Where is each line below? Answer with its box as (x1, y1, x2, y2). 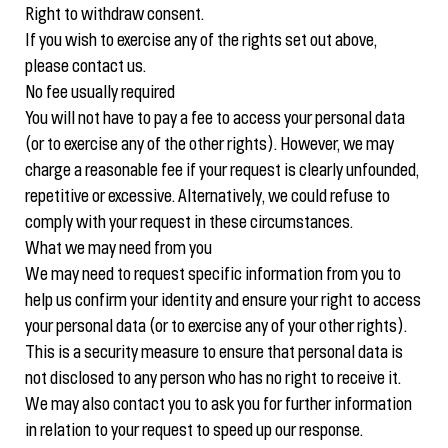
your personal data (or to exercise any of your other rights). (25, 319, 407, 336)
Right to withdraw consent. (25, 7, 204, 24)
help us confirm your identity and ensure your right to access (25, 293, 421, 310)
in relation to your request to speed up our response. (25, 423, 363, 440)
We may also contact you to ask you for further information (25, 397, 412, 414)
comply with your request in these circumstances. (25, 215, 353, 232)
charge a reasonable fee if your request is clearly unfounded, (25, 163, 419, 180)
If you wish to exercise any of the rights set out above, (25, 33, 377, 50)
